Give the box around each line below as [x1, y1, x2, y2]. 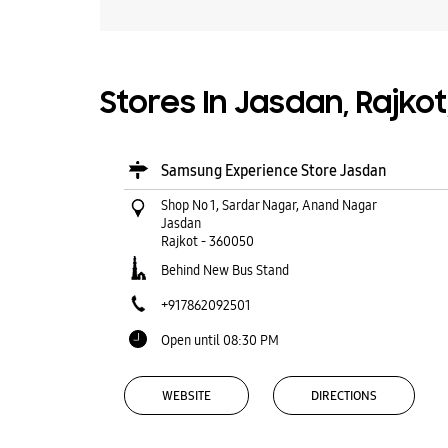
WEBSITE [161, 387, 211, 404]
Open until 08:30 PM [160, 331, 279, 349]
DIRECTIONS [310, 387, 377, 404]
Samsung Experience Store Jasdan [160, 161, 387, 180]
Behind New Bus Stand [160, 261, 289, 279]
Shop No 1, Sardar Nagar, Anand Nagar [160, 196, 377, 214]
